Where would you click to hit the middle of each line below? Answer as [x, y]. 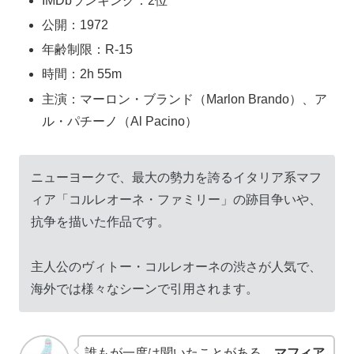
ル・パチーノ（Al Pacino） [120, 121]
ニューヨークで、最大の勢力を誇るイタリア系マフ [176, 178]
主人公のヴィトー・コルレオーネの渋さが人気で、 [176, 267]
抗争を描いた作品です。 [100, 222]
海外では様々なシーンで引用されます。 [145, 289]
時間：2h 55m [82, 74]
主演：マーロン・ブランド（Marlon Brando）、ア [185, 99]
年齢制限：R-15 [88, 50]
